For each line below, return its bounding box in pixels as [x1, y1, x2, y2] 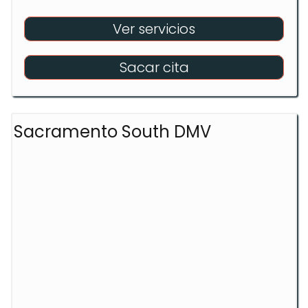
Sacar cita [119, 57, 189, 77]
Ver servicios [113, 19, 195, 38]
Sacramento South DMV [14, 120, 211, 143]
